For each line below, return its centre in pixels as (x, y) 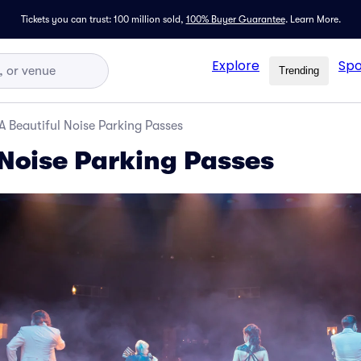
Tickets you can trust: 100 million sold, (102, 19)
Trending (299, 71)
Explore (236, 65)
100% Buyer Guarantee (235, 19)
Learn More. (315, 19)
